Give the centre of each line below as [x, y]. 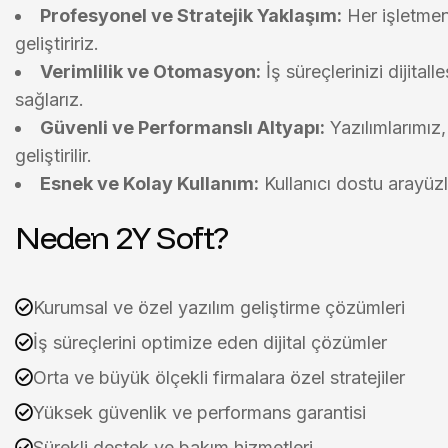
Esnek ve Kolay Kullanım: [149, 183]
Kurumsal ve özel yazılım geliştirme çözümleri [219, 307]
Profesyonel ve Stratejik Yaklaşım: [191, 15]
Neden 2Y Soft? [121, 237]
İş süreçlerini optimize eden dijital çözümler [210, 342]
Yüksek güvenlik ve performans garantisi [199, 412]
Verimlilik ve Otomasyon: [150, 71]
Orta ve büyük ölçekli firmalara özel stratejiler [219, 377]
